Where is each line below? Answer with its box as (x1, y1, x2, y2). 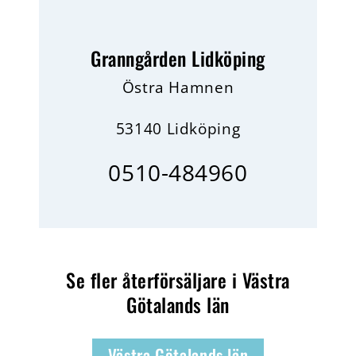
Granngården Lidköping (91, 44, 265, 72)
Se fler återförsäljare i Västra (66, 265, 290, 294)
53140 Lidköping (115, 118, 241, 139)
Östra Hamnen (122, 76, 234, 98)
